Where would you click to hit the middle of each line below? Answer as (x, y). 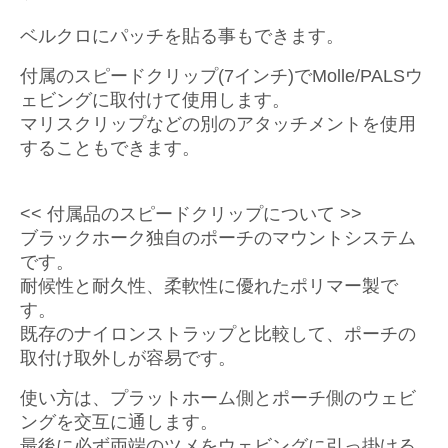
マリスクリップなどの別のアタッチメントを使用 (218, 124)
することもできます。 (110, 148)
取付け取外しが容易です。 (128, 358)
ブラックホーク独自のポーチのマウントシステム (218, 238)
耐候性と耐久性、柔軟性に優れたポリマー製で (209, 286)
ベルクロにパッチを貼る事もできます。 (182, 36)
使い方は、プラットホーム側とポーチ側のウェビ (218, 398)
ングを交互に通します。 (119, 422)
